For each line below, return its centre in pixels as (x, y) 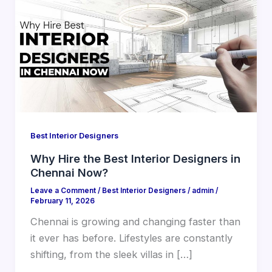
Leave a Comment (63, 191)
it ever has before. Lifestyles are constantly (131, 238)
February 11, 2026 (62, 201)
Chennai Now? (69, 172)
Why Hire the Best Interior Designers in (135, 158)
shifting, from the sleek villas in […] (111, 255)
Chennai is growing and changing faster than (135, 222)
